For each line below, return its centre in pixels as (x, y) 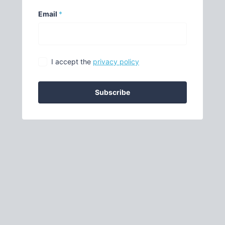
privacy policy (116, 61)
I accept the (72, 61)
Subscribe (113, 92)
